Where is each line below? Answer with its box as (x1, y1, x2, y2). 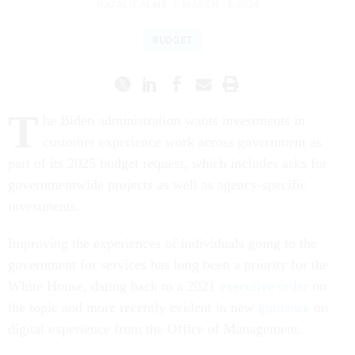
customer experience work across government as (43, 116, 322, 133)
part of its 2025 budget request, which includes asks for (8, 138, 327, 155)
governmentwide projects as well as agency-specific (8, 159, 307, 176)
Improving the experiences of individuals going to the (8, 218, 317, 235)
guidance (258, 282, 310, 299)
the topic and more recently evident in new (8, 282, 258, 299)
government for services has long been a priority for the (8, 239, 329, 256)
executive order (219, 261, 308, 277)
